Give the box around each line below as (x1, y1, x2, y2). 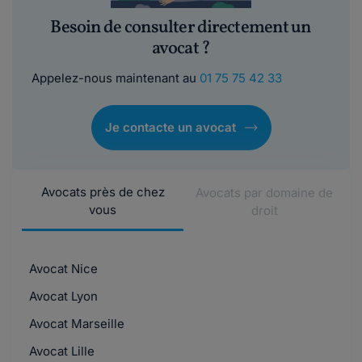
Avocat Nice (26, 260, 98, 276)
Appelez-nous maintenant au (32, 69, 200, 86)
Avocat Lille (26, 343, 95, 359)
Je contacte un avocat (104, 119, 236, 135)
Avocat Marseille (26, 315, 124, 331)
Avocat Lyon (26, 288, 98, 304)
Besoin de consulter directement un (50, 15, 312, 40)
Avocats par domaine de (196, 185, 333, 201)
